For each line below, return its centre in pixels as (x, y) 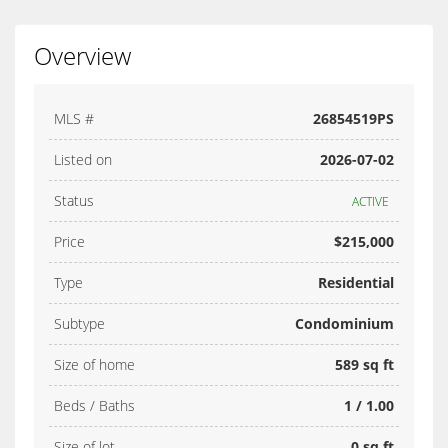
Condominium (344, 324)
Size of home (94, 365)
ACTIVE (370, 202)
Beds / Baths (94, 406)
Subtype (79, 324)
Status (74, 201)
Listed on (83, 160)
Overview (82, 56)
